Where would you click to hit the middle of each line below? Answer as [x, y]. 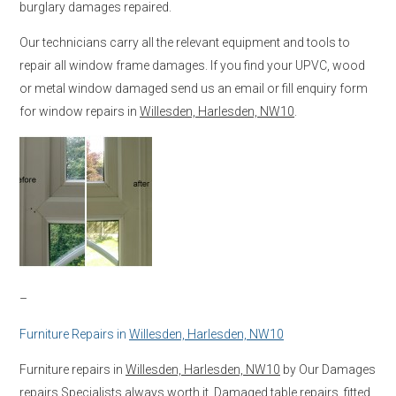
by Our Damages [328, 369]
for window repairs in [80, 111]
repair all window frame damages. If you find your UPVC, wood [192, 65]
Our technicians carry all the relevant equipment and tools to [185, 42]
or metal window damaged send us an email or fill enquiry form [194, 88]
